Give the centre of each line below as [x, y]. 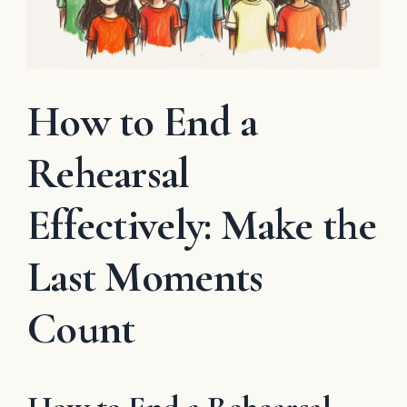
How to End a [143, 121]
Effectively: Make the [202, 225]
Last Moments [145, 277]
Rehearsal [109, 173]
